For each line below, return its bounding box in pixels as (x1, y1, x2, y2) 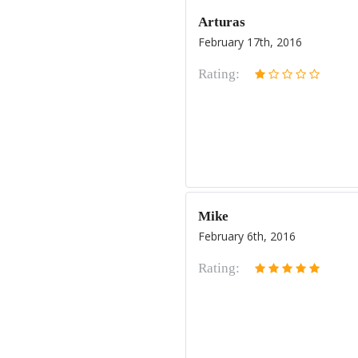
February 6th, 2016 (198, 229, 296, 244)
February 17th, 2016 (198, 34, 302, 50)
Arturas (198, 14, 245, 30)
